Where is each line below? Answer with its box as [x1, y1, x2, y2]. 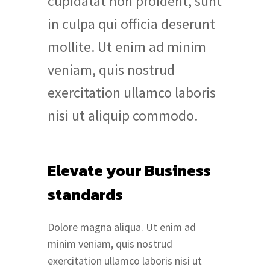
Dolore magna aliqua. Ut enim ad [48, 220, 196, 234]
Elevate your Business [48, 159, 211, 183]
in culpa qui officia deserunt [48, 14, 215, 34]
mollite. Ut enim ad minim [48, 37, 206, 57]
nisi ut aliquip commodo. [48, 106, 198, 125]
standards [48, 183, 123, 207]
